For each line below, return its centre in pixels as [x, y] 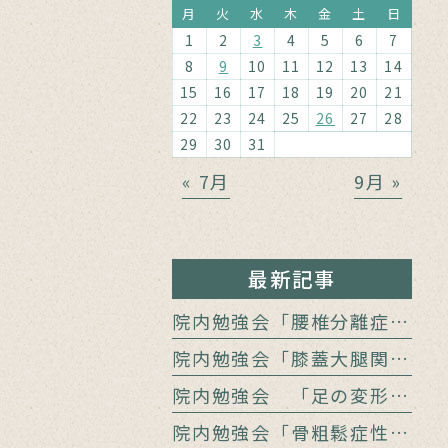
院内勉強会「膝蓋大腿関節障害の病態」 [398, 358]
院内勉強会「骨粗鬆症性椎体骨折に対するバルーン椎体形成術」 [398, 432]
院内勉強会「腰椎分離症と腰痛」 [398, 321]
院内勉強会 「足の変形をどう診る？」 [398, 395]
